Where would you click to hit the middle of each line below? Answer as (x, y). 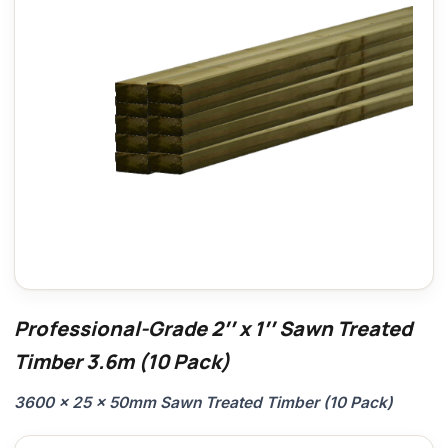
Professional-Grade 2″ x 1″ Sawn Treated (213, 328)
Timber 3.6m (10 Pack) (122, 361)
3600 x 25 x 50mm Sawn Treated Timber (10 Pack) (203, 402)
